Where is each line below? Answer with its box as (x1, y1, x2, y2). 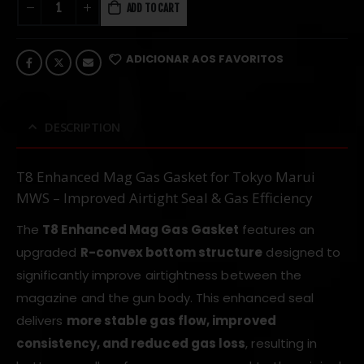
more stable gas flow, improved (66, 312, 276, 330)
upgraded (16, 244, 80, 262)
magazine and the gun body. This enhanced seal (16, 289, 314, 307)
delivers (16, 312, 67, 330)
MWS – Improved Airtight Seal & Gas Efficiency (16, 188, 313, 208)
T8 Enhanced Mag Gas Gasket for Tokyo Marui (16, 167, 315, 187)
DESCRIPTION (44, 119, 121, 136)
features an (239, 221, 314, 239)
